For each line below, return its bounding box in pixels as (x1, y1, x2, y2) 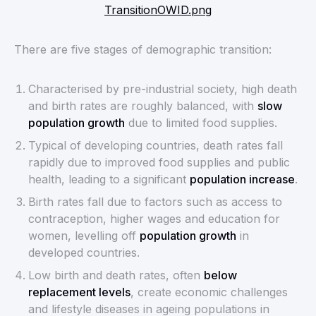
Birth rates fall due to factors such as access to (28, 194, 282, 209)
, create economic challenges (130, 284, 288, 299)
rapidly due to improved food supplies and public (28, 154, 290, 169)
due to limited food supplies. (125, 115, 277, 130)
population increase (190, 171, 295, 186)
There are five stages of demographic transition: (14, 42, 272, 56)
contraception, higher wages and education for (28, 211, 280, 226)
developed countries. (28, 245, 140, 260)
